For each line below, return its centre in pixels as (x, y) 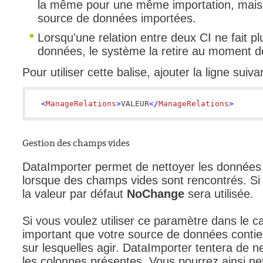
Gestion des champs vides (76, 143)
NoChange (157, 194)
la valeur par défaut (75, 194)
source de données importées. (117, 18)
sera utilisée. (221, 194)
